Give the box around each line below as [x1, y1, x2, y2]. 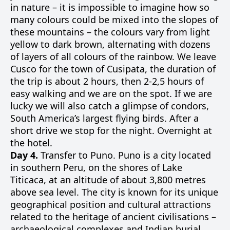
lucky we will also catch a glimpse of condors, [10, 100, 209, 112]
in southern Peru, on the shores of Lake [10, 161, 182, 174]
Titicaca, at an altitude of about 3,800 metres [10, 174, 206, 186]
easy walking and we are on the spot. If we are [10, 87, 212, 100]
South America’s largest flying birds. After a [10, 112, 199, 124]
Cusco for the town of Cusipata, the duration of [10, 63, 216, 75]
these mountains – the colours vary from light [10, 26, 210, 38]
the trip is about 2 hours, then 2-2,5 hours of [10, 75, 204, 87]
